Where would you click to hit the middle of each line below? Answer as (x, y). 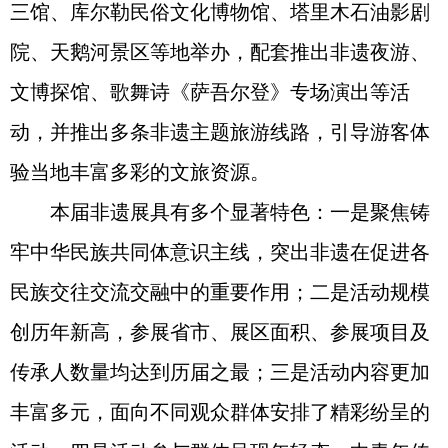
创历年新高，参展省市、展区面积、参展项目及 (220, 332)
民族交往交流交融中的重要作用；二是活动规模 (220, 292)
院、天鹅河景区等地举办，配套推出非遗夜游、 (220, 52)
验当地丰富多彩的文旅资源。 (140, 172)
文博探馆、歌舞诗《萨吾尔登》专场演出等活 (210, 92)
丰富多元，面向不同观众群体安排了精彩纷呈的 (220, 412)
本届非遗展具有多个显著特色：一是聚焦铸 (220, 212)
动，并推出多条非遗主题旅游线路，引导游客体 (220, 132)
